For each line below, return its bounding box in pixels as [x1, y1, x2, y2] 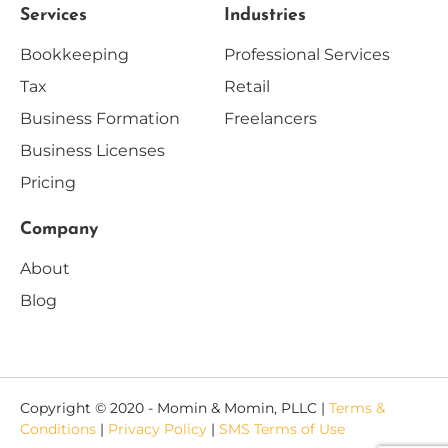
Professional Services [224, 45, 390, 65]
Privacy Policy [108, 420, 207, 439]
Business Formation [20, 109, 180, 129]
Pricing [20, 173, 76, 193]
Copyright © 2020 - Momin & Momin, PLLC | [20, 399, 329, 418]
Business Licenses [20, 141, 165, 161]
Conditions [20, 420, 96, 439]
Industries [224, 7, 306, 25]
